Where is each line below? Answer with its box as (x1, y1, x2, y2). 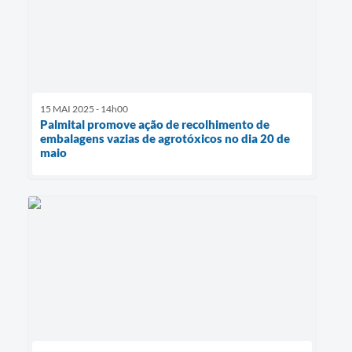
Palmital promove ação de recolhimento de (40, 116, 269, 131)
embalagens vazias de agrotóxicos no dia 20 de (40, 130, 290, 145)
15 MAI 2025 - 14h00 (40, 102, 128, 115)
